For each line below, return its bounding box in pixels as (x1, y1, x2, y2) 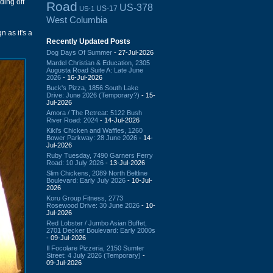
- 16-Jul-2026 (61, 73, 102, 81)
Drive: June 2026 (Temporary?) (46, 91, 140, 99)
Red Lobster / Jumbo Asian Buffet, (46, 219, 147, 227)
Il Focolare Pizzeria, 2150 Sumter (46, 244, 144, 252)
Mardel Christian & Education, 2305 (46, 58, 150, 66)
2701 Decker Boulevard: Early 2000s (46, 226, 155, 234)
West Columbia (46, 14, 107, 25)
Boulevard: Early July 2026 (46, 176, 126, 184)
